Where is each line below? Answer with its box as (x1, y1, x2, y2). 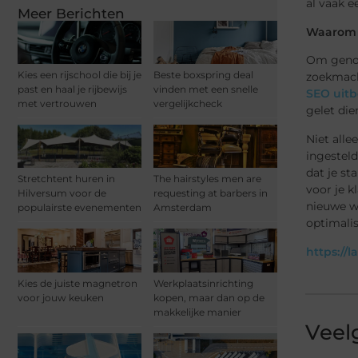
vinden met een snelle (153, 83, 258, 96)
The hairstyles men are (153, 173, 261, 185)
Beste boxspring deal (153, 69, 253, 82)
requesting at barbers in (153, 187, 268, 200)
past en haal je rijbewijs (18, 83, 127, 96)
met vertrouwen (18, 97, 97, 110)
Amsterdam (153, 201, 212, 214)
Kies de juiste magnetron (18, 276, 137, 289)
